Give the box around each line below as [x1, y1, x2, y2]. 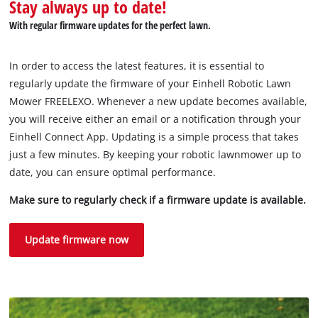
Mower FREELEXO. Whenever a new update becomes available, [9, 94, 308, 109]
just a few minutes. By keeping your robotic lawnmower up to [9, 148, 302, 162]
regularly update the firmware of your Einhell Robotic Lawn [9, 77, 292, 91]
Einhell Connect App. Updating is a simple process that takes [9, 130, 300, 144]
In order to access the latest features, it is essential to [9, 59, 265, 73]
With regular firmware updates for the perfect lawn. [9, 18, 212, 33]
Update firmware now [25, 233, 129, 247]
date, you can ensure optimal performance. [9, 165, 216, 180]
